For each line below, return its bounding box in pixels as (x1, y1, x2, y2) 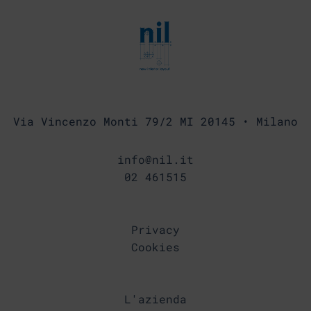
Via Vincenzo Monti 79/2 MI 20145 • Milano (13, 113, 298, 128)
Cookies (131, 239, 180, 254)
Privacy (131, 221, 180, 237)
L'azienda (124, 292, 187, 307)
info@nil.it (117, 151, 194, 167)
